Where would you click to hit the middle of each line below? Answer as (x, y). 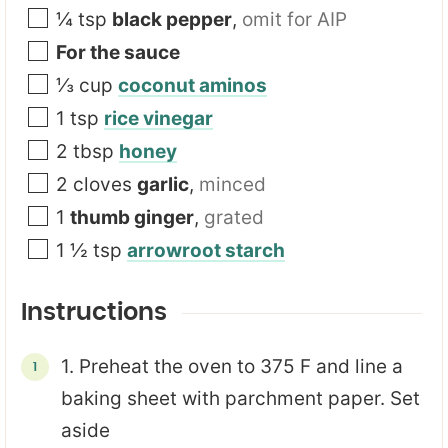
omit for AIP (294, 19)
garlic (163, 184)
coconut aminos (192, 85)
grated (234, 217)
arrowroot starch (206, 250)
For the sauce (118, 52)
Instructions (94, 313)
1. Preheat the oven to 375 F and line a (232, 366)
